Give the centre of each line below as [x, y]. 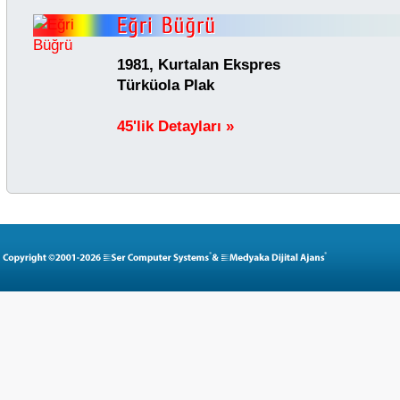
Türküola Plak [166, 85]
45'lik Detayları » [175, 126]
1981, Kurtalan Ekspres [199, 64]
